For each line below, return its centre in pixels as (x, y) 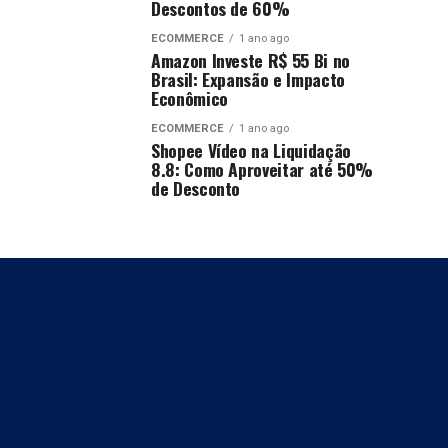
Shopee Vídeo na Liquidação (251, 150)
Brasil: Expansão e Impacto (248, 79)
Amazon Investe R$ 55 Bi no (250, 60)
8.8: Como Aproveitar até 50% (262, 169)
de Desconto (196, 188)
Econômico (189, 98)
